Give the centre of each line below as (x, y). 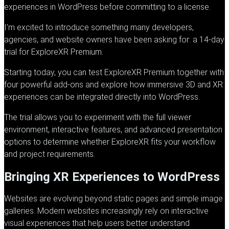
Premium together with (183, 72)
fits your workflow (182, 142)
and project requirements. (50, 154)
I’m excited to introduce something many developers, (99, 27)
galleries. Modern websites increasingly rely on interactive (106, 211)
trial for (18, 52)
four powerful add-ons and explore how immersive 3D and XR (113, 84)
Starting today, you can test (54, 72)
